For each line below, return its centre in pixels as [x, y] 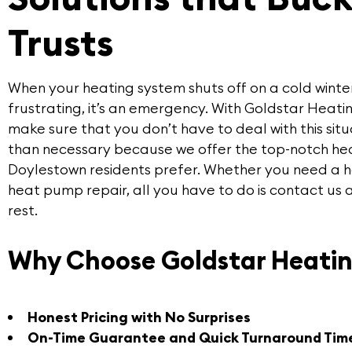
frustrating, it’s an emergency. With [126, 108]
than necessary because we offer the [134, 149]
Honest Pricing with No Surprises [139, 317]
